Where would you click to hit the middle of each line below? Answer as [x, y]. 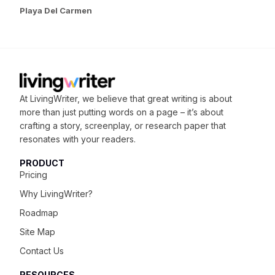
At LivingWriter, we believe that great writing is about [126, 98]
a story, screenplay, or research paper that [138, 125]
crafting [35, 125]
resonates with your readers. [78, 139]
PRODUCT [42, 163]
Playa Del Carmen [56, 10]
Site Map [38, 231]
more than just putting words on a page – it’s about [122, 112]
